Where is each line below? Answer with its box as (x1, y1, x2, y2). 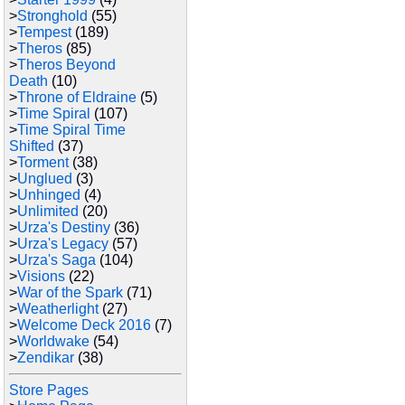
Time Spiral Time (17, 122, 126, 137)
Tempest (17, 24, 71, 40)
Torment (17, 155, 69, 170)
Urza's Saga (17, 252, 96, 268)
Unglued (17, 171, 72, 186)
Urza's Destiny (17, 220, 110, 235)
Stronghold (17, 8, 88, 24)
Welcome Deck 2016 (17, 317, 151, 333)
